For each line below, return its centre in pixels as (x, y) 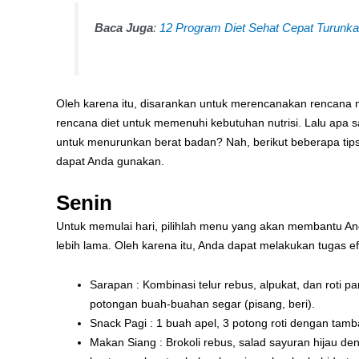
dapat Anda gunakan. (110, 161)
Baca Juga (124, 27)
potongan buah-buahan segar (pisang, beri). (202, 303)
